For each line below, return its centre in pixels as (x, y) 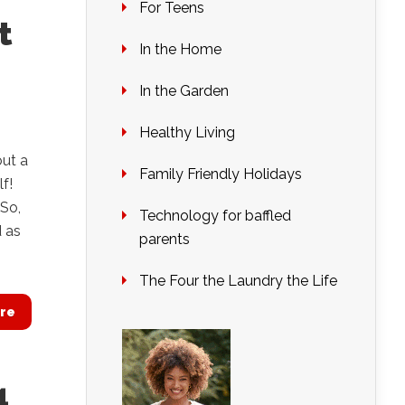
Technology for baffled (215, 216)
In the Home (180, 49)
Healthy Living (187, 132)
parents (165, 239)
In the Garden (184, 91)
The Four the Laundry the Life (238, 281)
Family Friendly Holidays (221, 174)
